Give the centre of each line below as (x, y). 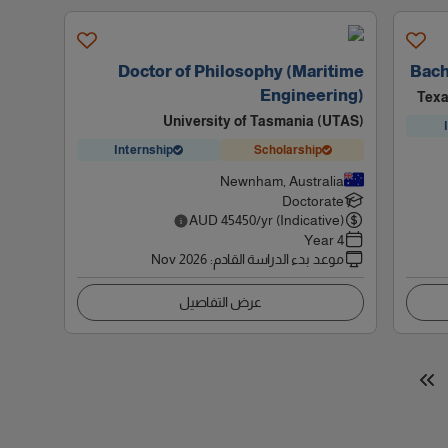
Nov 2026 (179, 259)
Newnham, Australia (282, 181)
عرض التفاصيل (221, 302)
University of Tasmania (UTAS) (264, 121)
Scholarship (287, 149)
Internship (144, 149)
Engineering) (312, 95)
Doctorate (313, 201)
